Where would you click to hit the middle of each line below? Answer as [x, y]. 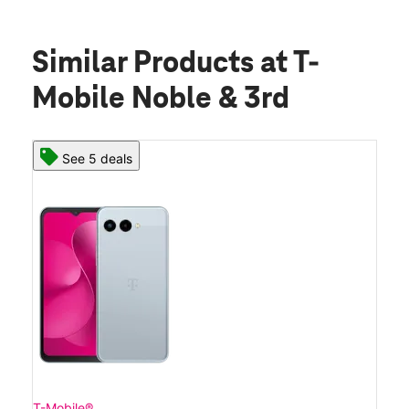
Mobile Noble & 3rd [161, 100]
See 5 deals [97, 159]
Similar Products [146, 64]
